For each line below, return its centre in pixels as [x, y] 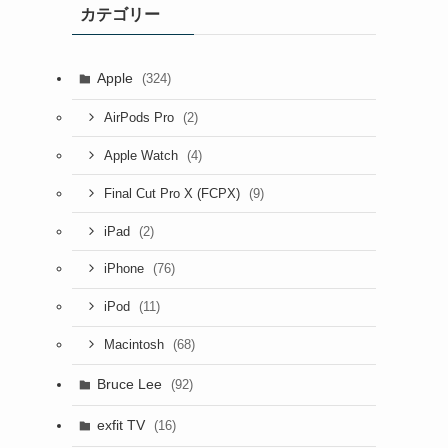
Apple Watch [142, 155]
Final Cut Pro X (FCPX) [173, 193]
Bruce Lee [131, 384]
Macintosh [135, 345]
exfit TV [122, 425]
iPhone [125, 269]
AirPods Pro [140, 117]
